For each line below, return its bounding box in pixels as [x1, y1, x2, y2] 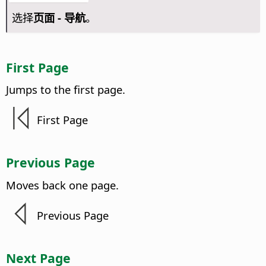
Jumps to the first [6, 82, 97, 97]
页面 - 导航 [33, 10, 85, 26]
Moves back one [6, 177, 91, 192]
